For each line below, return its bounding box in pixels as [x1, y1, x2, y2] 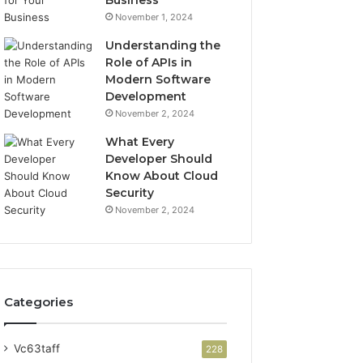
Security [105, 186, 155, 200]
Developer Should [105, 152, 213, 166]
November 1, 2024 [115, 11, 194, 23]
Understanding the [105, 38, 221, 53]
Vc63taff [14, 342, 61, 355]
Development [105, 89, 187, 104]
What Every [105, 135, 175, 149]
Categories [4, 294, 74, 310]
